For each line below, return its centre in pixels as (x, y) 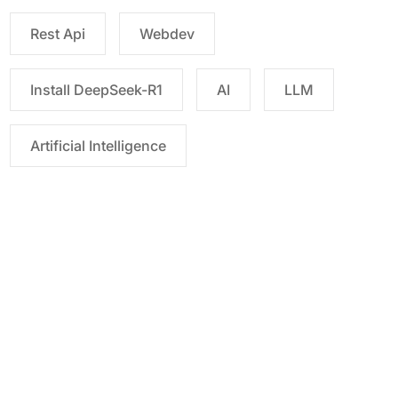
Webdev (167, 33)
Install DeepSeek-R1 (96, 89)
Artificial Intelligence (98, 145)
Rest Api (58, 33)
